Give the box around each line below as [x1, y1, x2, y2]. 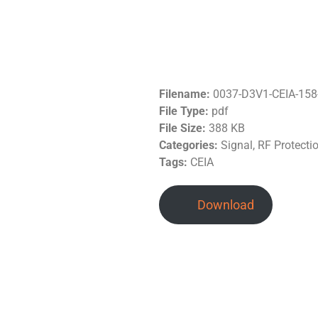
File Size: [159, 121, 209, 135]
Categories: [159, 138, 221, 152]
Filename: [159, 87, 213, 101]
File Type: [159, 104, 212, 118]
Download [197, 197, 254, 212]
